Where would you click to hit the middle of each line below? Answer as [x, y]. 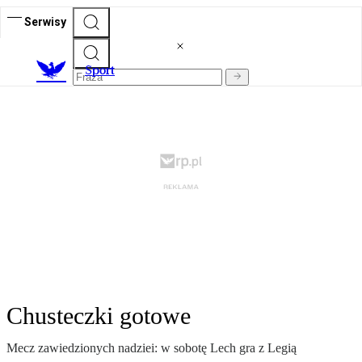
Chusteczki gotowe [99, 316]
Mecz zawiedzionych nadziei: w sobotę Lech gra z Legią [152, 348]
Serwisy [45, 21]
